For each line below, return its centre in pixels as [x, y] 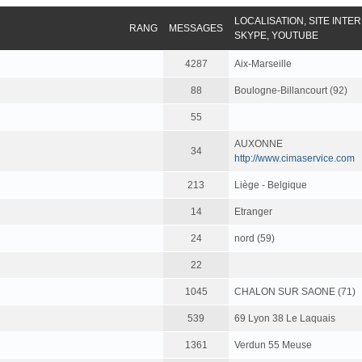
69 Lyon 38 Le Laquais [285, 319]
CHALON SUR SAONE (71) [295, 292]
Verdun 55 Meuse [273, 345]
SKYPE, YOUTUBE [276, 36]
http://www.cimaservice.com [295, 159]
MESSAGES [196, 29]
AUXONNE [259, 144]
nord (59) [255, 239]
